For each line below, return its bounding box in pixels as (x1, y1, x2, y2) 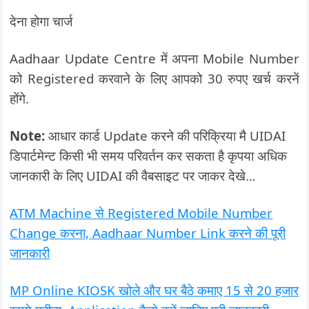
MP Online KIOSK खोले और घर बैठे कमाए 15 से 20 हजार (10, 281, 299, 299)
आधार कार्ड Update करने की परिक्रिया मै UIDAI (45, 127, 286, 144)
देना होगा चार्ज (10, 12, 73, 30)
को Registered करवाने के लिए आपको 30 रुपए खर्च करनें (10, 70, 299, 87)
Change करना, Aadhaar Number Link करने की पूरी (10, 224, 286, 241)
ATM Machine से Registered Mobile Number (10, 204, 273, 221)
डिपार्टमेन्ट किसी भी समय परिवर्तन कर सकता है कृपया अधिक (10, 147, 288, 164)
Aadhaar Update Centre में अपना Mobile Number (10, 50, 299, 67)
